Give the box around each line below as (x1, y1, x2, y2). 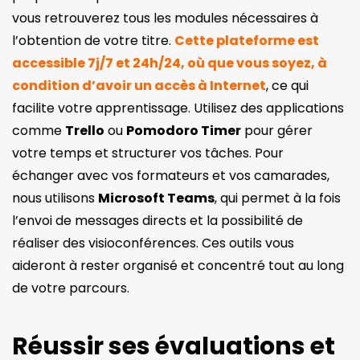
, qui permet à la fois (215, 188, 341, 207)
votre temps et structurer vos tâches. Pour (12, 143, 284, 162)
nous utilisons (12, 188, 98, 207)
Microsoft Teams (98, 188, 215, 207)
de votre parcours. (12, 278, 133, 297)
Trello (65, 121, 104, 140)
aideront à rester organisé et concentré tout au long (12, 256, 344, 275)
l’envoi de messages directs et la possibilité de (12, 211, 303, 230)
